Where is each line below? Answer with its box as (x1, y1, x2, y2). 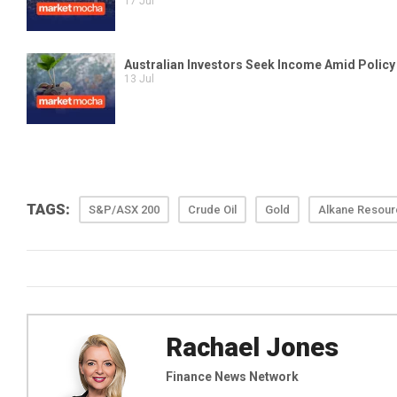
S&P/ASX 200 (89, 203, 160, 216)
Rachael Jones (166, 332, 339, 362)
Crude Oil (188, 203, 237, 216)
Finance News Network (166, 370, 299, 384)
